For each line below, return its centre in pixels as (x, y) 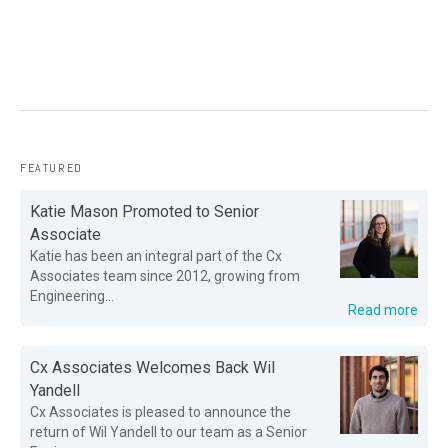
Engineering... (72, 296)
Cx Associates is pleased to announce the (160, 412)
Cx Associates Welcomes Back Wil (152, 367)
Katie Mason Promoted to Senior (144, 211)
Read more (383, 310)
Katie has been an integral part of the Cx (156, 256)
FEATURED (51, 168)
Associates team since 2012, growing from (165, 276)
